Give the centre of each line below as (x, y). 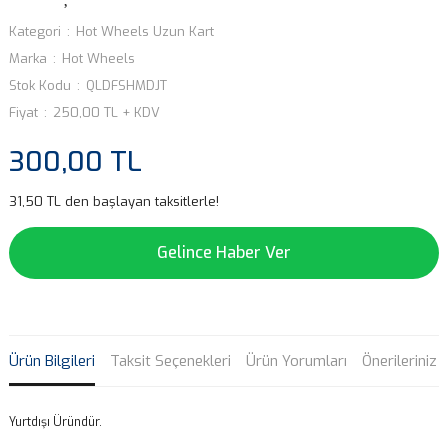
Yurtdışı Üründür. (55, 422)
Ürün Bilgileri (52, 361)
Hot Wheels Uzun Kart (145, 31)
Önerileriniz (399, 361)
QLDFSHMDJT (126, 85)
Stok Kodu (40, 85)
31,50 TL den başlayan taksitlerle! (114, 201)
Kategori (35, 31)
